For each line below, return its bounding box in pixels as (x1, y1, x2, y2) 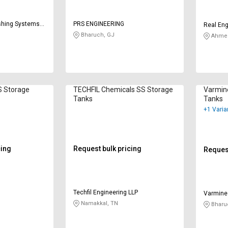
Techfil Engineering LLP (73, 189, 138, 196)
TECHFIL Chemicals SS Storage (73, 85, 173, 94)
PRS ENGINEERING (73, 20, 124, 28)
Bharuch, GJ (79, 32, 115, 39)
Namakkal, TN (79, 200, 118, 207)
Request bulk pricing (73, 145, 141, 153)
